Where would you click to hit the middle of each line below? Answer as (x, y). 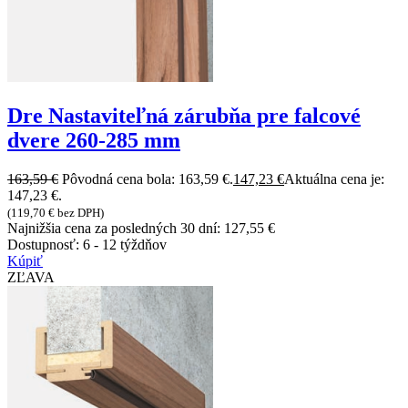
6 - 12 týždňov (125, 244)
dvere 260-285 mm (94, 140)
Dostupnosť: (45, 244)
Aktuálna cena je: (334, 178)
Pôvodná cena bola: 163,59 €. (148, 178)
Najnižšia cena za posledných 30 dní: (116, 228)
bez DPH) (79, 212)
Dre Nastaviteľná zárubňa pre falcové (184, 115)
